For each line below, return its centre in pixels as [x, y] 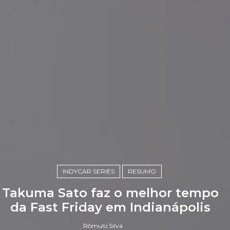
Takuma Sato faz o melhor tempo [111, 193]
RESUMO [142, 171]
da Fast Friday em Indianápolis [111, 207]
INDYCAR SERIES [89, 171]
